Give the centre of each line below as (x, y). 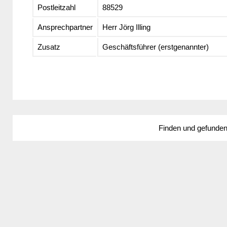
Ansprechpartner (65, 27)
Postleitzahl (56, 8)
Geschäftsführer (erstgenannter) (155, 47)
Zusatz (49, 47)
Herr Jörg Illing (126, 27)
